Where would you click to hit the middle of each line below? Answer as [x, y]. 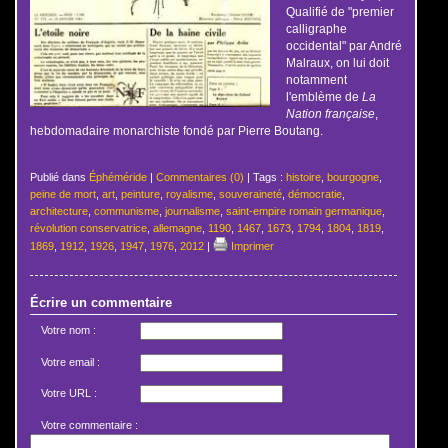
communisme [126, 211]
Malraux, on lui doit [337, 63]
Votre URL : [68, 393]
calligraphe [316, 29]
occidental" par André [343, 46]
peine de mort [62, 194]
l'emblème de [322, 97]
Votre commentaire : [89, 424]
